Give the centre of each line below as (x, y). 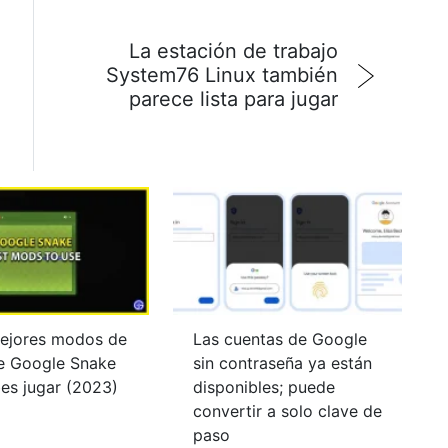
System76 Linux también (222, 75)
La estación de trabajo (233, 51)
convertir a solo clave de (287, 411)
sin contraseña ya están (282, 363)
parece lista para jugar (233, 99)
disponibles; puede (263, 387)
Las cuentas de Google (279, 339)
